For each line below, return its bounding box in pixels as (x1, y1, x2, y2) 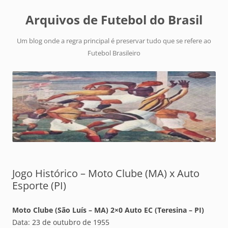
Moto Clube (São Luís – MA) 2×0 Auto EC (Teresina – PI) (12, 205, 204, 215)
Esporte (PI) (12, 179, 66, 193)
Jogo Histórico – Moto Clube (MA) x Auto (12, 166, 199, 181)
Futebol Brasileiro (88, 48, 140, 58)
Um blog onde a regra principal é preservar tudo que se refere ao (17, 36, 211, 45)
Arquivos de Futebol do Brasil (25, 11, 203, 28)
